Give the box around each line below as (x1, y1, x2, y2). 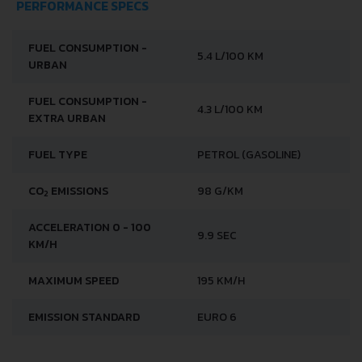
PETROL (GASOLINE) (197, 145, 301, 163)
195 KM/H (197, 271, 245, 289)
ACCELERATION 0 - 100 (28, 218, 151, 236)
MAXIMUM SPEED (28, 271, 119, 289)
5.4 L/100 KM (197, 47, 263, 65)
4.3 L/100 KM (197, 100, 263, 118)
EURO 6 (197, 308, 237, 326)
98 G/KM (197, 182, 243, 200)
